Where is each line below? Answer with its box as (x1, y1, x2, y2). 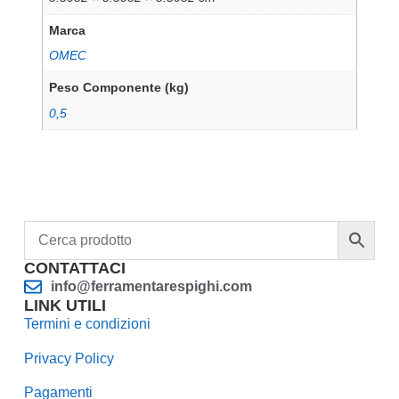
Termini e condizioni (23, 316, 151, 332)
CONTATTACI (23, 259, 126, 278)
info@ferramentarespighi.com (50, 279, 252, 295)
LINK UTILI (23, 297, 106, 315)
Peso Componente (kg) (49, 80, 190, 95)
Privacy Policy (23, 350, 114, 366)
